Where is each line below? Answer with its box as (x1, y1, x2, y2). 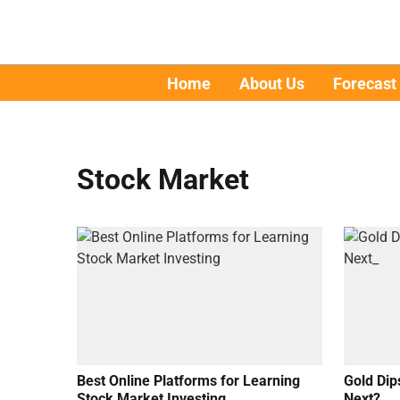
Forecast (332, 73, 396, 93)
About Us (238, 73, 304, 93)
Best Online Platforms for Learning (77, 371, 300, 389)
